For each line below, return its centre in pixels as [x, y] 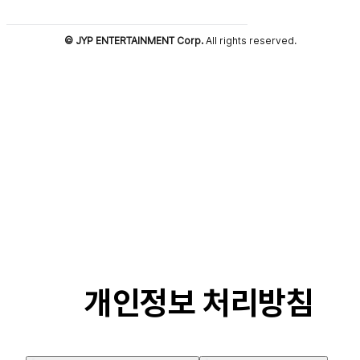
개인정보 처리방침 [199, 303]
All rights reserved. [250, 41]
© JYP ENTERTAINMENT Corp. [133, 41]
